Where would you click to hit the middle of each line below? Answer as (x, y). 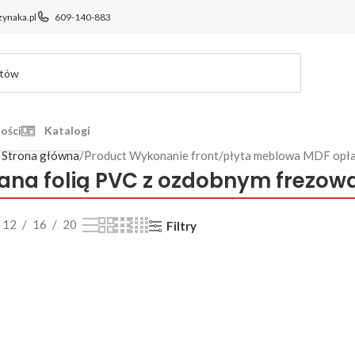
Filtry (181, 225)
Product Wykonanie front (151, 155)
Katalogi (68, 130)
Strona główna (40, 155)
